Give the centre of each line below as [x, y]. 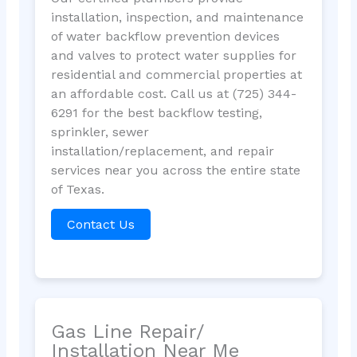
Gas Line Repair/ [127, 331]
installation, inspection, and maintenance [177, 18]
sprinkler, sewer [100, 132]
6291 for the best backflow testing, [156, 113]
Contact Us [100, 225]
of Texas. [77, 190]
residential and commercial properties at [176, 75]
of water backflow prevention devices [165, 37]
